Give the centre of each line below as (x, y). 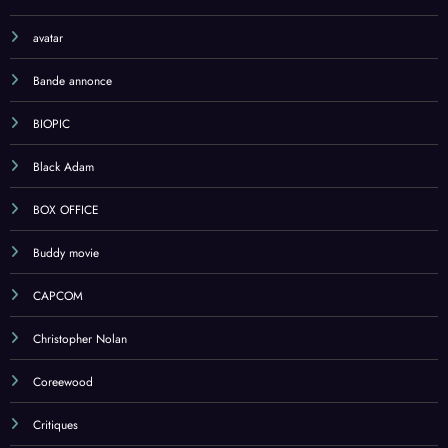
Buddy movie (66, 253)
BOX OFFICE (66, 210)
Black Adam (63, 167)
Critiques (55, 425)
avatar (48, 38)
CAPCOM (58, 296)
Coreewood (63, 382)
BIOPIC (51, 124)
